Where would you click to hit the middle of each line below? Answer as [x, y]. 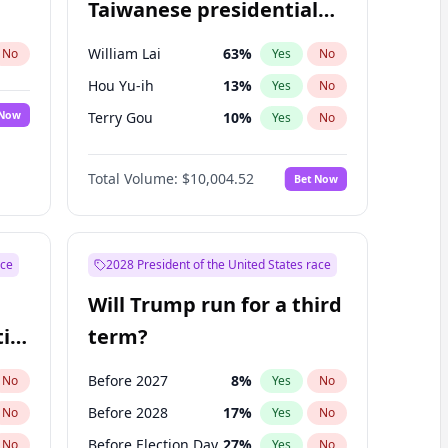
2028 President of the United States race [218, 264]
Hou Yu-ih [120, 85]
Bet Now [315, 178]
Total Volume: [132, 178]
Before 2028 [127, 412]
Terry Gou [120, 117]
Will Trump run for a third [214, 304]
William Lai [124, 53]
